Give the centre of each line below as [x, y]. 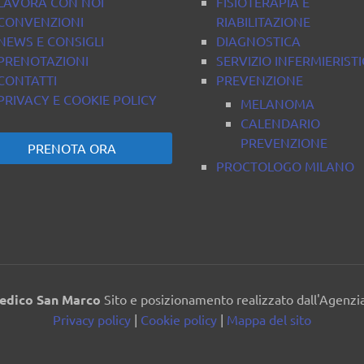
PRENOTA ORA [72, 147]
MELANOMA [277, 103]
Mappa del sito [269, 319]
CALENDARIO [280, 122]
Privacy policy [92, 319]
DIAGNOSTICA [258, 40]
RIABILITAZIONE [263, 21]
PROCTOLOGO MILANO [285, 165]
